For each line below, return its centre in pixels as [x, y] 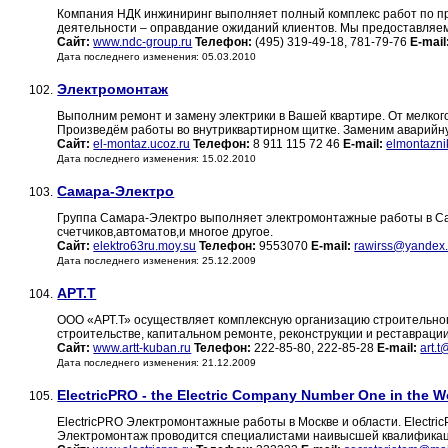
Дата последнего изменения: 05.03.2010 [157, 57]
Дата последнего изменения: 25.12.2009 [157, 261]
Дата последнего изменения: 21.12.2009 [157, 363]
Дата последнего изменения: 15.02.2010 [157, 159]
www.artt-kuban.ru [142, 348]
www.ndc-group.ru [143, 42]
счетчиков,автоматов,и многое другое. [165, 232]
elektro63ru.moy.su [145, 246]
